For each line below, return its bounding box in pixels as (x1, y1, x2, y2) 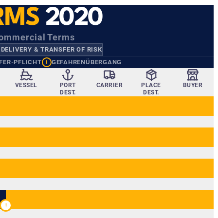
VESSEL (15, 82, 37, 89)
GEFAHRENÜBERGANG (51, 58, 122, 66)
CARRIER (96, 82, 123, 89)
